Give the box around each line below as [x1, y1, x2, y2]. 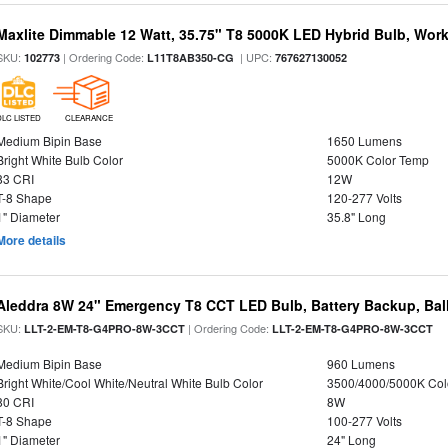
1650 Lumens [326, 132, 402, 149]
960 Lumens [326, 355, 395, 372]
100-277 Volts [326, 412, 402, 429]
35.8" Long [326, 208, 386, 225]
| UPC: [234, 49, 276, 65]
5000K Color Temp [326, 151, 429, 168]
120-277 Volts [326, 189, 402, 206]
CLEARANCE [64, 112, 113, 123]
